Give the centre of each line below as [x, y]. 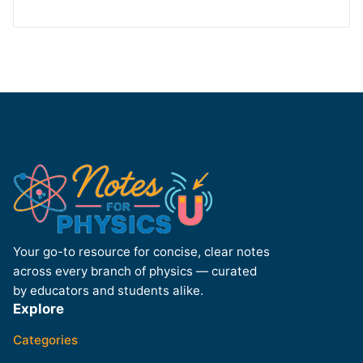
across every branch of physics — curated [135, 271]
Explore [38, 308]
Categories [45, 340]
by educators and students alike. [108, 290]
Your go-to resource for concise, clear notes [141, 251]
